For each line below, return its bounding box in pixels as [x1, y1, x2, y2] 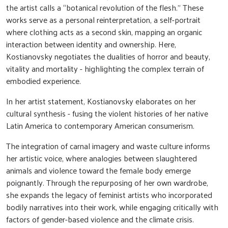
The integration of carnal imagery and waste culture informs [6, 138, 210, 153]
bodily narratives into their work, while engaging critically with [6, 199, 218, 214]
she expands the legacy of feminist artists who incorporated [6, 187, 212, 202]
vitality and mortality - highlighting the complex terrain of [6, 61, 204, 76]
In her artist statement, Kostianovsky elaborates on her [6, 93, 196, 108]
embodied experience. [6, 73, 81, 88]
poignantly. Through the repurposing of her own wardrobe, [6, 175, 208, 190]
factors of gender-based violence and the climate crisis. [6, 211, 194, 226]
